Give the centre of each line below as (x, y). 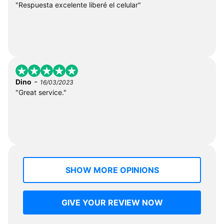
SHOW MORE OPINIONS (112, 170)
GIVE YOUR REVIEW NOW (112, 202)
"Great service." (41, 92)
